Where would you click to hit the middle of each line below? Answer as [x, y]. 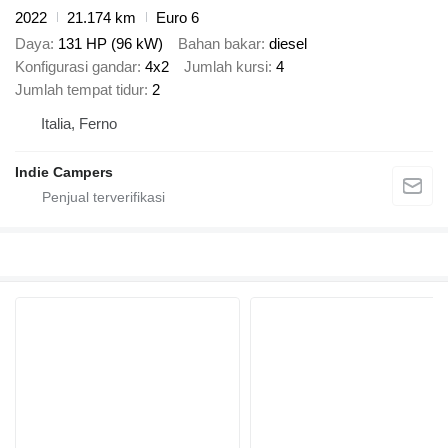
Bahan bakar [219, 44]
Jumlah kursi [226, 67]
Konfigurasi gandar [76, 67]
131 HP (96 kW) [110, 44]
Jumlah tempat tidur [79, 90]
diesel [288, 44]
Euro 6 [177, 17]
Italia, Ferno [79, 124]
